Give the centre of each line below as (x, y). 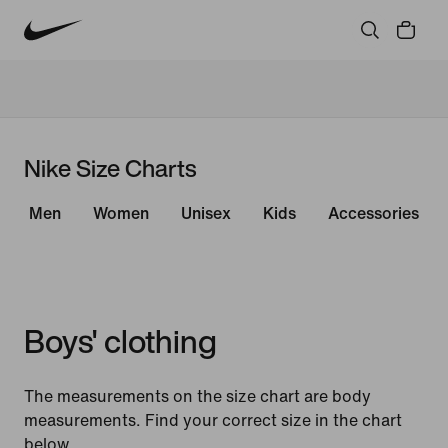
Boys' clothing (120, 341)
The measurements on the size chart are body (197, 396)
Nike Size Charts (110, 168)
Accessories (373, 213)
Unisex (206, 213)
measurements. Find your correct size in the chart (213, 420)
